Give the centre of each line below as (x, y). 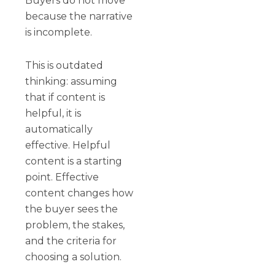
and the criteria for (71, 241)
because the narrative (79, 16)
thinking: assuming (72, 81)
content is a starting (74, 161)
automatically (59, 129)
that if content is (65, 97)
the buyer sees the (72, 209)
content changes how (79, 193)
